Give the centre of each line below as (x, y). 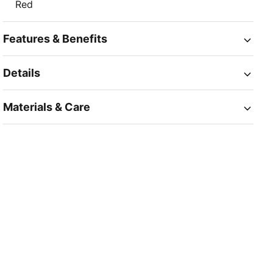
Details (22, 73)
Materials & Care (47, 107)
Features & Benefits (55, 39)
